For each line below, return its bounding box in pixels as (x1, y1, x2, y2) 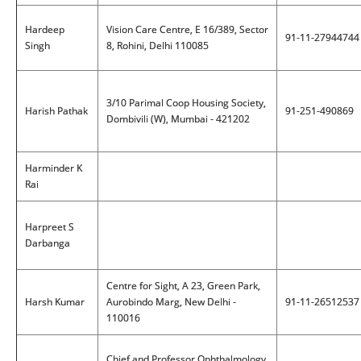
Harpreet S (25, 220, 74, 234)
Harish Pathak (25, 104, 88, 118)
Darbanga (25, 236, 70, 250)
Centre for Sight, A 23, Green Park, (106, 279, 260, 293)
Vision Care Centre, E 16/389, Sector (106, 23, 268, 36)
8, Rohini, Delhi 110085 (106, 39, 209, 52)
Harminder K (25, 161, 82, 175)
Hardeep (25, 23, 64, 36)
